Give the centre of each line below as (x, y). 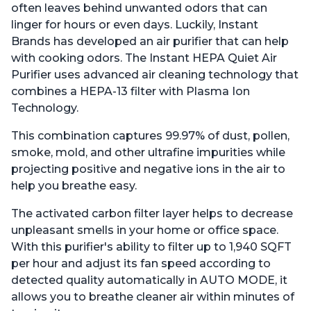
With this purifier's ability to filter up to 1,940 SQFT (151, 247)
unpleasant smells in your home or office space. (145, 230)
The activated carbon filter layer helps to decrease (152, 214)
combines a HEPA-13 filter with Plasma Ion (131, 92)
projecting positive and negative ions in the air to (148, 169)
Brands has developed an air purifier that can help (150, 42)
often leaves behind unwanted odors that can (139, 8)
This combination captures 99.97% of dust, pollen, (150, 136)
